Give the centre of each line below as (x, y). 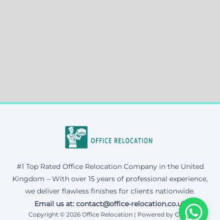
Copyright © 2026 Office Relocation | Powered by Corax (110, 214)
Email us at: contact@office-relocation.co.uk (110, 204)
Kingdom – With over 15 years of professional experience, (110, 179)
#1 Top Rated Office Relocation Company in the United (110, 166)
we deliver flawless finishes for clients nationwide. (110, 191)
